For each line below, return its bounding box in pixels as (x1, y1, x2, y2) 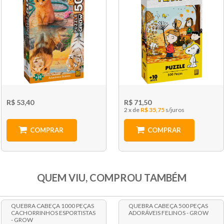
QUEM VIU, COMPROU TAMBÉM (37, 171, 187, 184)
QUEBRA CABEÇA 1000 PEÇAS (10, 202, 94, 210)
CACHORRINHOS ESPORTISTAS (10, 209, 95, 217)
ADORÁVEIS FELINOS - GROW (128, 209, 209, 217)
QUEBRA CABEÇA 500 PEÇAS (128, 202, 208, 210)
